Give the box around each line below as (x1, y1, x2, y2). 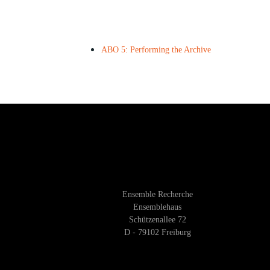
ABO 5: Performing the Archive (101, 45, 211, 54)
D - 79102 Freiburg (124, 228, 191, 237)
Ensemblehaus (133, 202, 182, 212)
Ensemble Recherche (122, 190, 193, 199)
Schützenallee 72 (128, 215, 186, 224)
